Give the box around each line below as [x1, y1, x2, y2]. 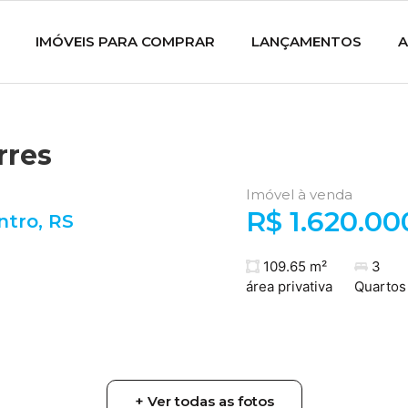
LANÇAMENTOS [250, 33, 362, 50]
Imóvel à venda [245, 186, 352, 204]
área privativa [245, 277, 332, 295]
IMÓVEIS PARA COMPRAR [35, 33, 215, 50]
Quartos [353, 277, 406, 295]
